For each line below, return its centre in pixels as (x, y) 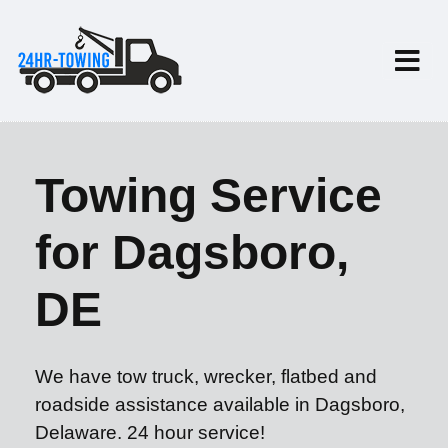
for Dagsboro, (192, 252)
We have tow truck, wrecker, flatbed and (206, 376)
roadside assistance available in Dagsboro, (220, 404)
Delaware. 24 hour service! (150, 432)
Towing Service (208, 195)
